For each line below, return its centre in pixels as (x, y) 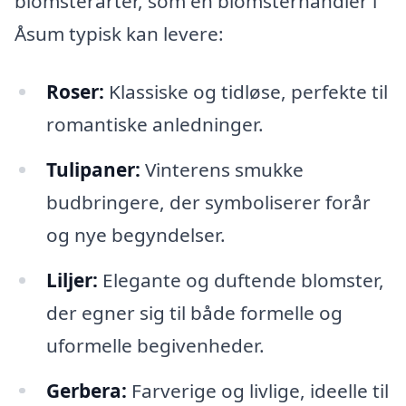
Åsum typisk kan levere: (119, 34)
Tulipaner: (93, 169)
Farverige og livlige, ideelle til (257, 390)
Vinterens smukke (222, 169)
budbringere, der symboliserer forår (208, 202)
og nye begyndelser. (135, 234)
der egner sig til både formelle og (194, 312)
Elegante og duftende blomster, (241, 280)
